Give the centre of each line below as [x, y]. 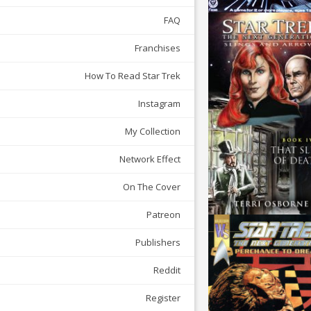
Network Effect [150, 159]
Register [163, 298]
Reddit [167, 270]
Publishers [158, 243]
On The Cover [152, 187]
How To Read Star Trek [133, 76]
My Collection [153, 132]
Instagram [159, 104]
